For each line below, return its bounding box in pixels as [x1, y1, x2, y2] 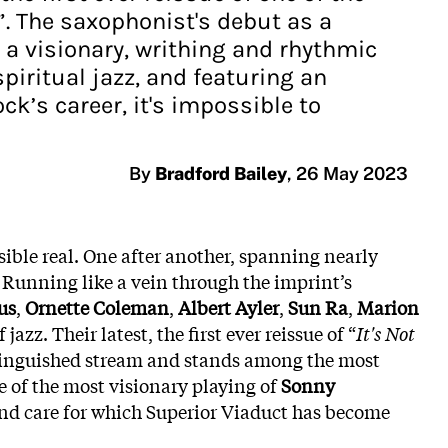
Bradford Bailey [155, 163, 287, 184]
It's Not [356, 320, 415, 346]
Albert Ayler [178, 294, 279, 320]
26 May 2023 [296, 163, 408, 184]
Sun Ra [288, 294, 348, 320]
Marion [357, 294, 419, 320]
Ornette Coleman [25, 294, 169, 320]
